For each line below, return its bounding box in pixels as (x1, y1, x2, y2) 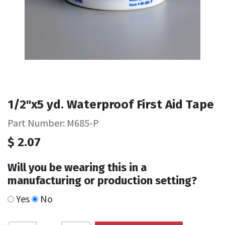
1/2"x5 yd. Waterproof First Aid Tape (8, 96, 214, 111)
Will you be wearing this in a (8, 160, 147, 174)
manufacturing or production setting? (8, 173, 197, 187)
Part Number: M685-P (8, 116, 99, 129)
